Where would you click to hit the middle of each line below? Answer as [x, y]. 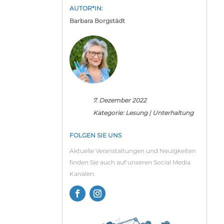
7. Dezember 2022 [120, 100]
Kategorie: [109, 113]
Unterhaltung [173, 113]
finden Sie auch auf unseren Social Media [130, 162]
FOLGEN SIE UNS [95, 135]
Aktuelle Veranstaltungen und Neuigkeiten [132, 151]
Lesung [137, 113]
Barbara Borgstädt [97, 21]
